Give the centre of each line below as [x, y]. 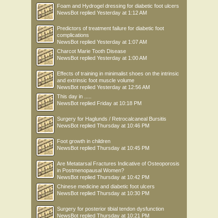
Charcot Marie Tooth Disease [91, 51]
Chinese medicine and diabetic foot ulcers [106, 186]
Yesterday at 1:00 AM [122, 58]
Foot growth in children [84, 141]
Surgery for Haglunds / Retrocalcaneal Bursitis [112, 119]
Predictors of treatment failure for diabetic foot [110, 28]
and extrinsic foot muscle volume [96, 80]
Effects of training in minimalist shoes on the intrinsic [118, 73]
